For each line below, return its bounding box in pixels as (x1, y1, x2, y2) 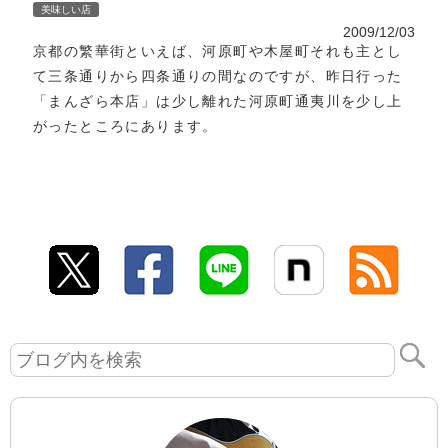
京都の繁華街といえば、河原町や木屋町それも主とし (33, 43, 403, 60)
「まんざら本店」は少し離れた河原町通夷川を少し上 (33, 93, 403, 110)
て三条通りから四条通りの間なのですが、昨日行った (33, 68, 403, 85)
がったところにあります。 (33, 118, 218, 135)
